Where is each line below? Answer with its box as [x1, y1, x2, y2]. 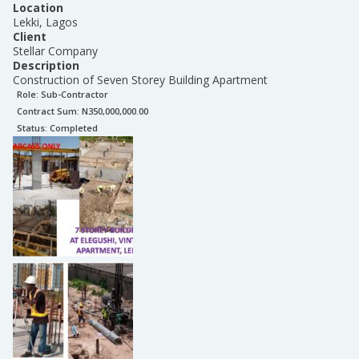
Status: [17, 122, 50, 134]
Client [13, 29, 46, 44]
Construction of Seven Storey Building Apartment [13, 72, 268, 87]
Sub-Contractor [41, 88, 108, 100]
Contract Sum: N [17, 105, 88, 117]
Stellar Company [13, 43, 98, 58]
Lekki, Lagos [13, 14, 78, 30]
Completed [50, 122, 98, 134]
